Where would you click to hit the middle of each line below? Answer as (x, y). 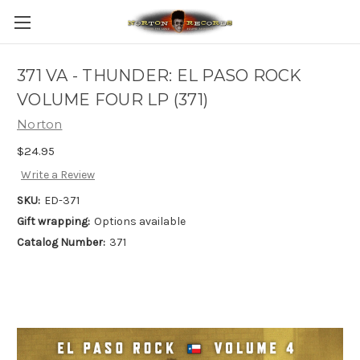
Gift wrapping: (53, 222)
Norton (40, 124)
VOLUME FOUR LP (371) (112, 100)
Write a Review (57, 175)
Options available (139, 222)
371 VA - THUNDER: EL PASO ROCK (160, 76)
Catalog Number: (61, 243)
